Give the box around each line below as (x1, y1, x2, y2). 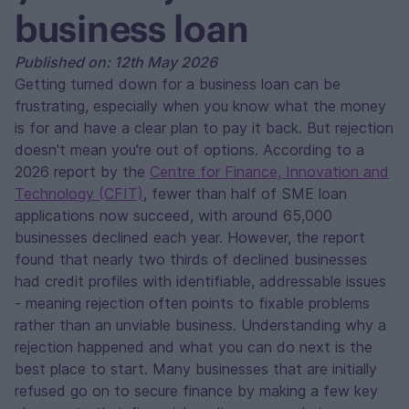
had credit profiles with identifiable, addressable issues (15, 272, 386, 290)
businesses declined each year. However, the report (15, 228, 365, 246)
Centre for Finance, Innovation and (150, 163, 389, 181)
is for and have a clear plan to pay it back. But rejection (15, 119, 393, 137)
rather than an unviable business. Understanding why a (15, 316, 386, 334)
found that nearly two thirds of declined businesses (15, 250, 367, 268)
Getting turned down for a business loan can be (15, 75, 341, 93)
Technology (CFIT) (15, 184, 143, 203)
